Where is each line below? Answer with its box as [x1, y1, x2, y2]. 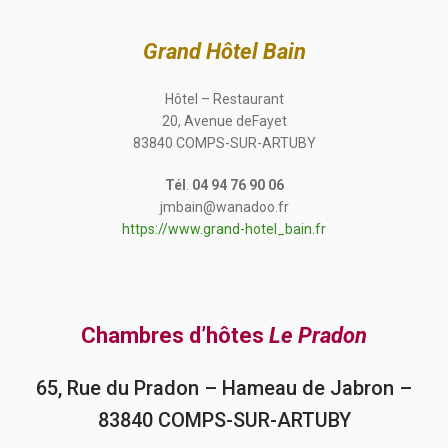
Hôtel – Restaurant [164, 91, 284, 108]
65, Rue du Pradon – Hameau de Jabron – [36, 376, 412, 401]
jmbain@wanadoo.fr [159, 199, 289, 216]
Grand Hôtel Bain [142, 39, 306, 65]
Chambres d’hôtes [81, 323, 269, 349]
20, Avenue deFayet [161, 113, 287, 130]
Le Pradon [269, 323, 367, 349]
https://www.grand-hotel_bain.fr [122, 221, 326, 238]
